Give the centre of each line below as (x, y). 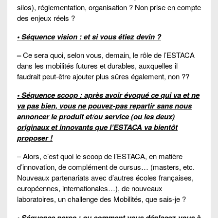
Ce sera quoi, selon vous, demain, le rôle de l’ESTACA (109, 55)
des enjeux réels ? (46, 18)
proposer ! (35, 138)
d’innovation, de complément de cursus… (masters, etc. (106, 167)
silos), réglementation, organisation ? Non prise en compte (109, 7)
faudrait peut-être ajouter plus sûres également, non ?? (103, 76)
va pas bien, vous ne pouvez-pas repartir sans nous (104, 106)
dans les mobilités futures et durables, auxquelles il (97, 66)
